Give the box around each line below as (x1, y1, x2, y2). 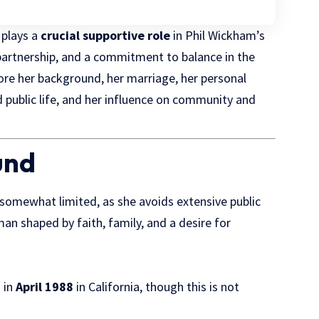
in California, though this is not (73, 278, 240, 295)
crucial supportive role (41, 26, 171, 43)
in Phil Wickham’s (170, 26, 266, 43)
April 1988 (16, 278, 74, 295)
